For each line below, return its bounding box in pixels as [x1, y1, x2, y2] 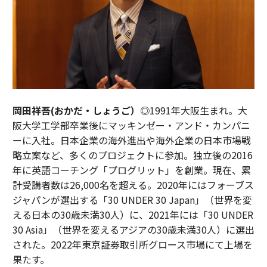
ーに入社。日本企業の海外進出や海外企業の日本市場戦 [12, 132, 251, 147]
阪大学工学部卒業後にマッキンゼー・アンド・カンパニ [12, 117, 250, 132]
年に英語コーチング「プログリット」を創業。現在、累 [12, 162, 251, 177]
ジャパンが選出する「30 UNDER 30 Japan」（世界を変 [12, 192, 252, 207]
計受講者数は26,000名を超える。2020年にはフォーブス [12, 177, 254, 192]
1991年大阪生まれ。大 [149, 103, 247, 117]
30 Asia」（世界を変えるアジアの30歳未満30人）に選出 [12, 222, 254, 237]
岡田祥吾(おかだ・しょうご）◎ [12, 103, 150, 117]
